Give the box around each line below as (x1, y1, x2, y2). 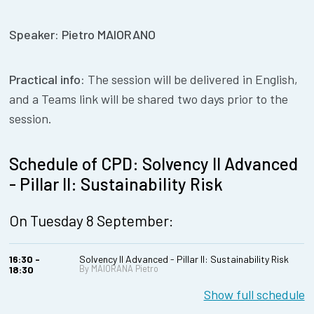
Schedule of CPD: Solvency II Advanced (9, 153, 299, 175)
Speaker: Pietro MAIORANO (9, 27, 156, 43)
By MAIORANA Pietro (79, 262, 159, 274)
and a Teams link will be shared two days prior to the (9, 91, 289, 107)
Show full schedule (203, 286, 305, 302)
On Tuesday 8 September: (9, 210, 175, 229)
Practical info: (9, 71, 88, 88)
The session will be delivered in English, (88, 71, 299, 88)
